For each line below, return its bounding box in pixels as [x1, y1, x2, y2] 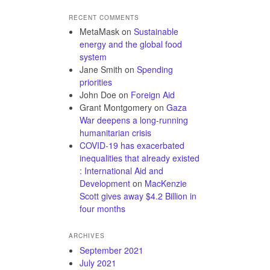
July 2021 [80, 256, 116, 269]
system [80, 51, 109, 63]
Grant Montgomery [80, 101, 152, 114]
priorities [80, 76, 112, 89]
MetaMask [80, 25, 119, 38]
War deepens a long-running [80, 114, 188, 127]
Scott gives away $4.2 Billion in [80, 190, 196, 202]
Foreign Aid [131, 89, 175, 101]
